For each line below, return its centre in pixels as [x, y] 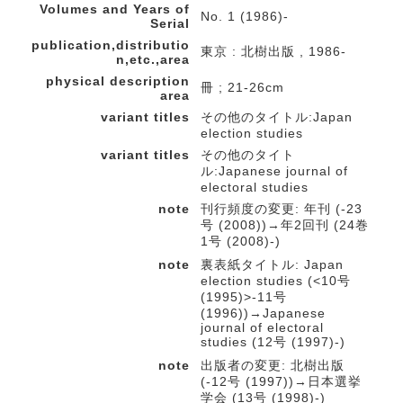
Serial [170, 23]
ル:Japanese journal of [274, 170]
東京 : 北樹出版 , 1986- [273, 51]
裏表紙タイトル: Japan [272, 264]
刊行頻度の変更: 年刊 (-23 [282, 208]
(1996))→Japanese [263, 313]
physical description [118, 81]
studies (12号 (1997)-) [273, 341]
